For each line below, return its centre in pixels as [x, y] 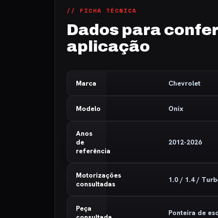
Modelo [88, 109]
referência [93, 151]
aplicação [108, 46]
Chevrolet [184, 83]
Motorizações [99, 175]
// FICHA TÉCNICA [102, 10]
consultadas [96, 184]
